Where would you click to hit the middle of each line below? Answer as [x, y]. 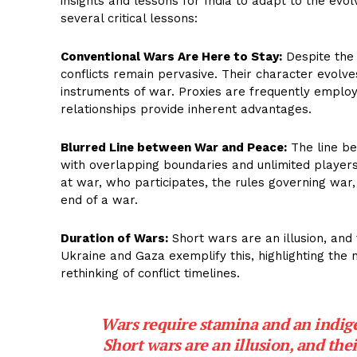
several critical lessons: [129, 19]
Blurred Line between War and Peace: [174, 148]
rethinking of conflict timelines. [150, 274]
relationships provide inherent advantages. [186, 110]
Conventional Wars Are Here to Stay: [171, 57]
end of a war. [99, 200]
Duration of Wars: [114, 239]
